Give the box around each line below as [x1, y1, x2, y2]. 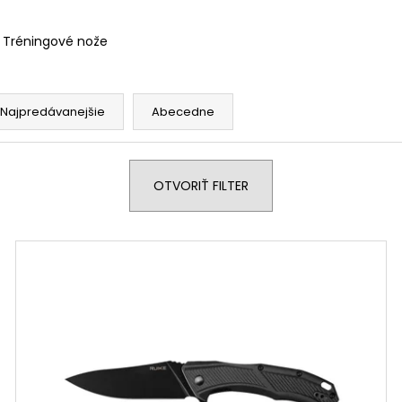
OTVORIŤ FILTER [153, 176, 249, 195]
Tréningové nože [2, 31, 108, 50]
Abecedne [152, 102, 214, 120]
